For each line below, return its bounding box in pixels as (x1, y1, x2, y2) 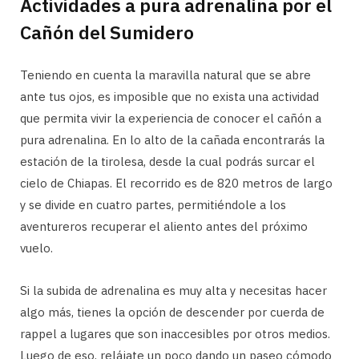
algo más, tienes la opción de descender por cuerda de (20, 304, 325, 320)
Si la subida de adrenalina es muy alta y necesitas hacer (20, 282, 327, 298)
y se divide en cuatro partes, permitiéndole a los (20, 196, 286, 212)
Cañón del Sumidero (20, 19, 194, 44)
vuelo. (20, 240, 53, 256)
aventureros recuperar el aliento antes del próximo (20, 218, 308, 234)
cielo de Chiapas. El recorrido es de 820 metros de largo (20, 175, 333, 191)
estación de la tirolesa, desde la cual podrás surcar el (20, 153, 315, 169)
